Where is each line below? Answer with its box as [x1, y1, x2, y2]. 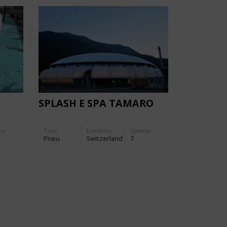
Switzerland [87, 134, 123, 143]
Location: [87, 126, 113, 134]
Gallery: [130, 126, 152, 134]
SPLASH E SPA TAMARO [39, 96, 154, 110]
